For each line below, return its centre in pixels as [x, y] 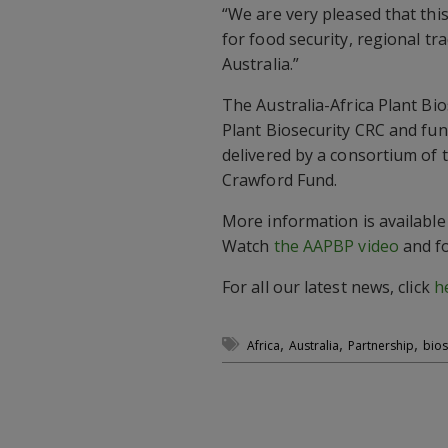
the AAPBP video [336, 246]
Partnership [381, 345]
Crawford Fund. [280, 180]
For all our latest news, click [328, 287]
